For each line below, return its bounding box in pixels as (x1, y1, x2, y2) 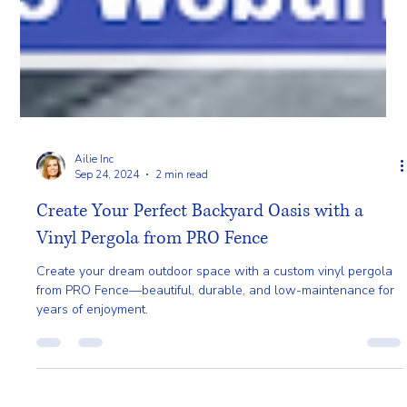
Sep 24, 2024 (74, 287, 140, 302)
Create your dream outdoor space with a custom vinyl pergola (36, 382, 393, 400)
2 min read (155, 287, 209, 302)
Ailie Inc (74, 271, 114, 286)
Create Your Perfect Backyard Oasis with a (36, 319, 364, 343)
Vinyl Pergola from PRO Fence (36, 346, 269, 371)
